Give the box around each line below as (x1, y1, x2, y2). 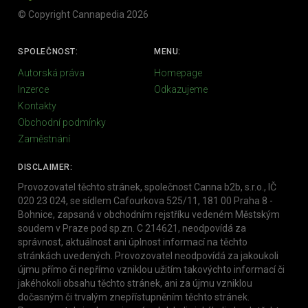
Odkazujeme (154, 83, 208, 95)
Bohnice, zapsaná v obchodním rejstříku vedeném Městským (18, 208, 280, 220)
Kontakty (18, 100, 56, 111)
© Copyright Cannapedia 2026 (18, 8, 148, 20)
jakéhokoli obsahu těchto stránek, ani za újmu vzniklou (18, 277, 252, 289)
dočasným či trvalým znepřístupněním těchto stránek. (18, 291, 250, 302)
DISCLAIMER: (18, 162, 73, 172)
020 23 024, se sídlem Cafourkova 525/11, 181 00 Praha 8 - (18, 195, 273, 206)
